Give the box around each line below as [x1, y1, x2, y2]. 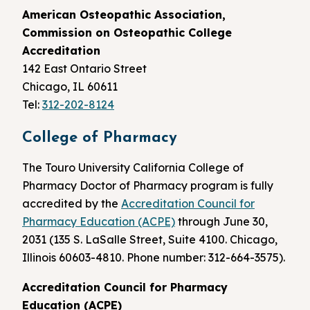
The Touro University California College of [22, 160, 244, 174]
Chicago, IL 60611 [22, 79, 118, 93]
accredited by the [22, 196, 121, 210]
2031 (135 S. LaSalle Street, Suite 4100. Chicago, [22, 232, 277, 246]
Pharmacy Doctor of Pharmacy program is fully [22, 178, 273, 192]
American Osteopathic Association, [22, 7, 226, 21]
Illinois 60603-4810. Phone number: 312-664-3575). [22, 250, 285, 264]
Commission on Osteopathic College [22, 25, 232, 39]
